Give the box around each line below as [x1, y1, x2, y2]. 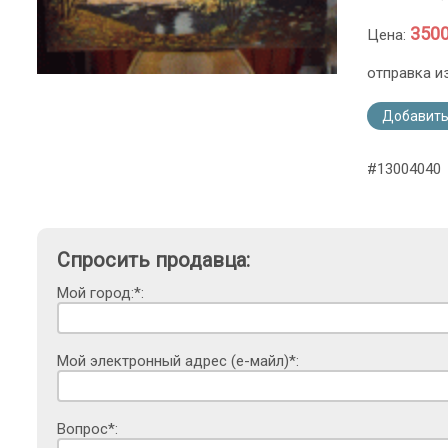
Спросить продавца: [57, 248, 250, 273]
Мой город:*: [57, 284, 144, 303]
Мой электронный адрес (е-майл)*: [57, 352, 299, 371]
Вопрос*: [57, 420, 118, 439]
